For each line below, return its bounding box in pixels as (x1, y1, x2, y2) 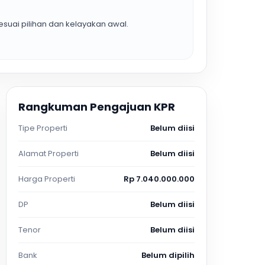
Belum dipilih (141, 250, 195, 261)
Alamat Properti (18, 148, 79, 159)
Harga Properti (18, 173, 75, 185)
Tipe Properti (18, 122, 67, 134)
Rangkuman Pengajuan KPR (18, 99, 175, 114)
